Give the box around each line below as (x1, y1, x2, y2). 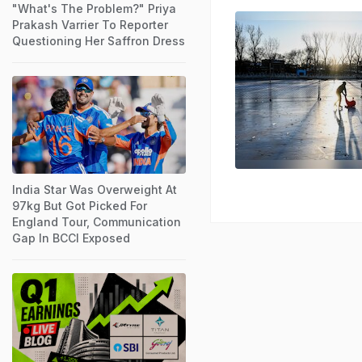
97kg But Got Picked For (12, 198, 147, 213)
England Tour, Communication (12, 214, 181, 229)
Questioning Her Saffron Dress (12, 33, 185, 48)
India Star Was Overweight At (12, 182, 177, 196)
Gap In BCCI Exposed (12, 230, 130, 245)
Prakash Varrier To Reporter (12, 17, 168, 32)
